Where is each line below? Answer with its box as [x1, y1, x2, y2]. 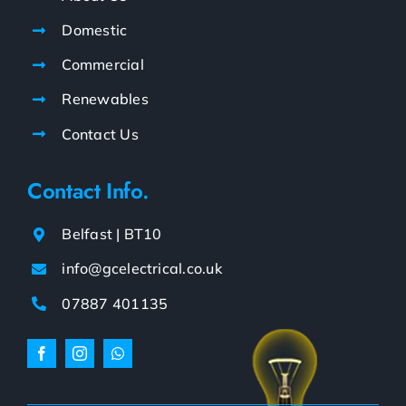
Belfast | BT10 [62, 225, 162, 244]
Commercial [62, 55, 144, 74]
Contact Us [62, 124, 139, 143]
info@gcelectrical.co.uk [62, 259, 222, 278]
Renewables [62, 90, 149, 109]
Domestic [62, 21, 128, 40]
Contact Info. [26, 175, 150, 208]
